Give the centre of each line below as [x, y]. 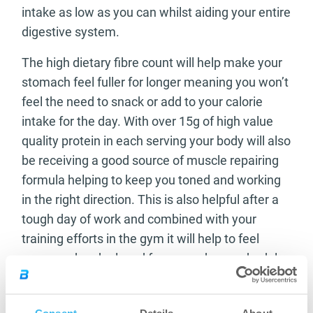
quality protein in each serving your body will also [156, 141]
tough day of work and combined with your [139, 219]
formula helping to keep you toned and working [151, 180]
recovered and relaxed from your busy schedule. [155, 259]
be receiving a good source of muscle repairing [150, 161]
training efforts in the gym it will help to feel [140, 239]
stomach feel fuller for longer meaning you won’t [155, 82]
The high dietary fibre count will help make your [152, 63]
